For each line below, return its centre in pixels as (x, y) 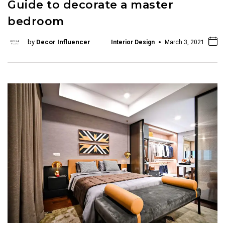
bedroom (36, 21)
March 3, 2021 (185, 42)
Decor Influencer (63, 42)
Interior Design (133, 42)
